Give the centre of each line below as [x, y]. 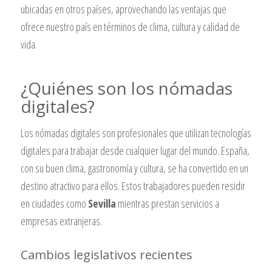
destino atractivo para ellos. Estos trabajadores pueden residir [133, 186]
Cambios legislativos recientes [106, 255]
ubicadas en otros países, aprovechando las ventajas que [123, 9]
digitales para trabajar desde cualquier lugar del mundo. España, [135, 151]
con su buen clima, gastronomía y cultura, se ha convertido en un [134, 168]
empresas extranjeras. [61, 221]
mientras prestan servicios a [167, 204]
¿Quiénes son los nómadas [126, 88]
